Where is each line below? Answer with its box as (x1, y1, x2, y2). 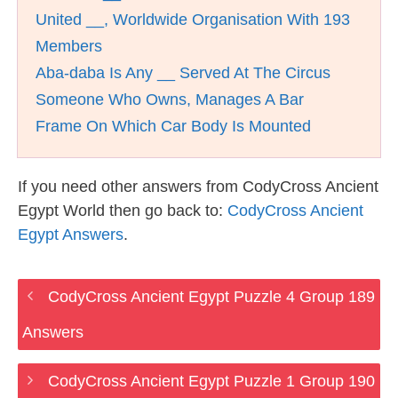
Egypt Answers (18, 226, 123, 243)
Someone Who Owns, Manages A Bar (36, 91, 304, 108)
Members (36, 37, 102, 55)
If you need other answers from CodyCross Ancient (18, 178, 378, 195)
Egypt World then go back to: (18, 202, 227, 219)
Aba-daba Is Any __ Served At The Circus (36, 64, 330, 82)
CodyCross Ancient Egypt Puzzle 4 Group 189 (47, 288, 375, 306)
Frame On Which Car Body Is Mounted (36, 117, 311, 135)
